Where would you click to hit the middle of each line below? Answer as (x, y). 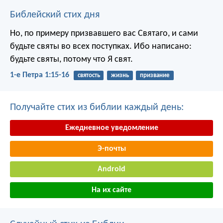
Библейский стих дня (55, 15)
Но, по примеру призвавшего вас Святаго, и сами (104, 33)
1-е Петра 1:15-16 (40, 75)
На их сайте (111, 190)
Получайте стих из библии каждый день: (97, 108)
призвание (155, 75)
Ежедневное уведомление (111, 128)
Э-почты (111, 149)
